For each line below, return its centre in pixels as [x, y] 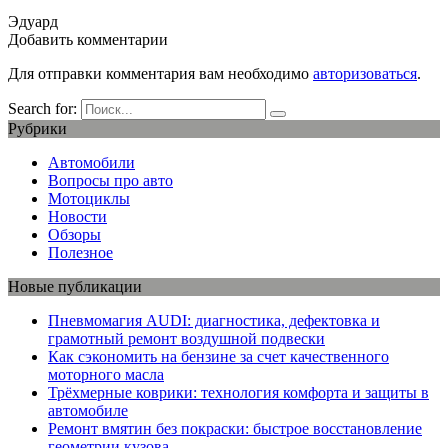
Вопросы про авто [110, 180]
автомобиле [88, 410]
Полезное [80, 252]
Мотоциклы [89, 198]
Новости [77, 216]
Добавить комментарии [88, 39]
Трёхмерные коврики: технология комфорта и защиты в [238, 392]
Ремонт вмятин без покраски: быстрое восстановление [235, 428]
